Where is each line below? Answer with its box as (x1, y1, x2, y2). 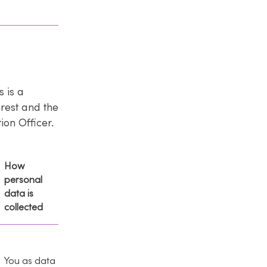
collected (4, 201, 43, 213)
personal (4, 174, 42, 185)
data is (4, 188, 33, 199)
